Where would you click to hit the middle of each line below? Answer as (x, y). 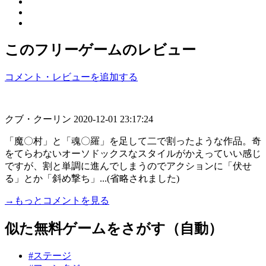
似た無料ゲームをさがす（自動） (114, 228)
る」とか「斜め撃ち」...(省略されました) (92, 178)
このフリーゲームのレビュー (100, 50)
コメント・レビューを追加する (71, 77)
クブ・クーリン (39, 119)
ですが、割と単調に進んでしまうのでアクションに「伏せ (128, 166)
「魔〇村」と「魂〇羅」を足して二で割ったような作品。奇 (133, 141)
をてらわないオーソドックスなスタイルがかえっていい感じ (133, 153)
